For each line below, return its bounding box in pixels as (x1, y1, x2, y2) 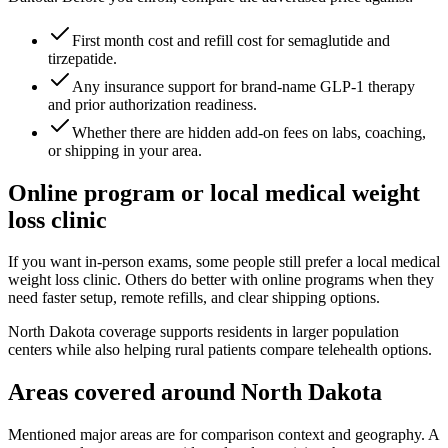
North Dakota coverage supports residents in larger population (8, 323, 399, 341)
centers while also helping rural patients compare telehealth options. (8, 341, 432, 359)
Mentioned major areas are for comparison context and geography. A (8, 426, 439, 444)
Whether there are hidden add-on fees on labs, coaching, (72, 123, 426, 141)
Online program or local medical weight (8, 179, 420, 206)
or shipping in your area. (48, 141, 202, 159)
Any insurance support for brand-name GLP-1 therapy (72, 77, 415, 95)
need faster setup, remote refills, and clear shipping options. (8, 289, 380, 307)
